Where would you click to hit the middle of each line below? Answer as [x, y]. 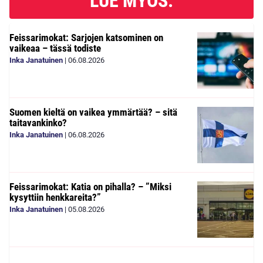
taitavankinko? [38, 122]
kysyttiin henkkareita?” [55, 197]
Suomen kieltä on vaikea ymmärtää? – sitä [93, 112]
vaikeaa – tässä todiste [55, 48]
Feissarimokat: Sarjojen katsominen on [86, 37]
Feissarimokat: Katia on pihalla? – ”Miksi [90, 186]
